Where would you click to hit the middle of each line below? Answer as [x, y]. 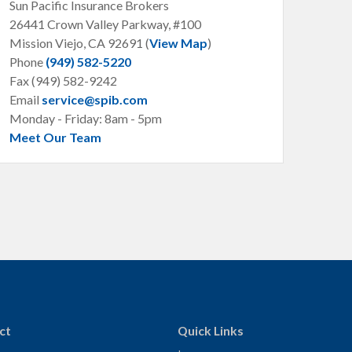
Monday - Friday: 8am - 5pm [86, 118]
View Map [178, 43]
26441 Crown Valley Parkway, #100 [105, 24]
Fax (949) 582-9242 [63, 81]
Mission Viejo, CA [59, 43]
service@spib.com [95, 99]
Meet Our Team [55, 137]
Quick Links [211, 330]
